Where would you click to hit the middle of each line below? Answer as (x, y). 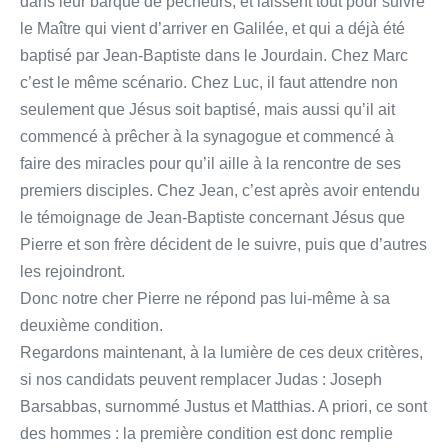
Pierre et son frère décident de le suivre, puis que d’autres (223, 244)
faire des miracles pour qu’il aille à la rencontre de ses (210, 163)
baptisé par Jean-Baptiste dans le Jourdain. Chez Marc (214, 55)
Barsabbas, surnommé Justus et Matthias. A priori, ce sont (223, 406)
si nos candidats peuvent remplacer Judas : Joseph (201, 379)
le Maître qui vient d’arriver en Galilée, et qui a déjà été (212, 28)
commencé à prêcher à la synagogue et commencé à (207, 136)
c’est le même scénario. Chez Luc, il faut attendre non (209, 82)
